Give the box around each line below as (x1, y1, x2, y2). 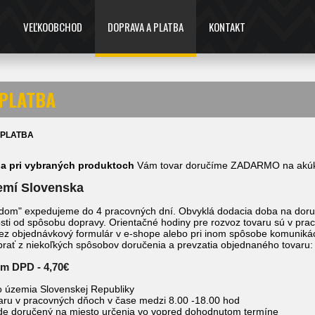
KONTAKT (209, 19, 245, 34)
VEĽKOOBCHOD (23, 19, 82, 34)
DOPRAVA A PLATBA (108, 19, 184, 34)
